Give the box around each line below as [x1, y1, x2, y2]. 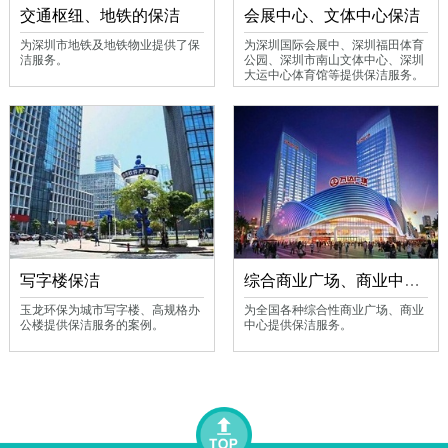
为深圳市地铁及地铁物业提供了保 [20, 38, 201, 52]
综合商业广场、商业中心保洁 [404, 271, 421, 289]
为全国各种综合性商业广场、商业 [244, 302, 425, 316]
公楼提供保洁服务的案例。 [20, 317, 165, 331]
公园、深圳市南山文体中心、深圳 [244, 53, 425, 67]
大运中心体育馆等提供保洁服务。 [244, 68, 425, 82]
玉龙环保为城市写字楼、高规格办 [20, 302, 201, 316]
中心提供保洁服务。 [244, 317, 353, 331]
